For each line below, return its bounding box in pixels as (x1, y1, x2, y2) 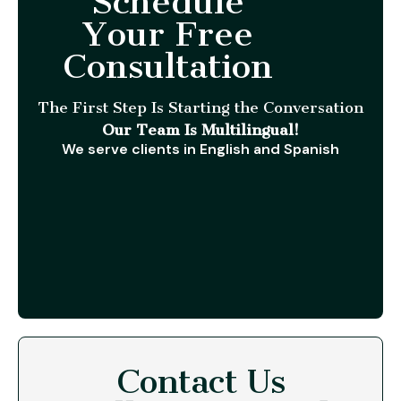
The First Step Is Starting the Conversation (38, 98, 363, 116)
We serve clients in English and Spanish (62, 139, 339, 158)
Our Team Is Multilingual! (102, 120, 299, 139)
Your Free (81, 13, 254, 55)
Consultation (62, 45, 273, 87)
